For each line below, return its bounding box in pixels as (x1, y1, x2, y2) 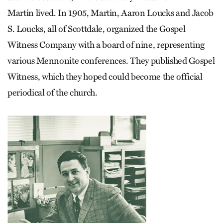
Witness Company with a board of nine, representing (7, 39, 205, 50)
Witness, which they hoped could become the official (7, 71, 203, 82)
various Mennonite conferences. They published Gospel (7, 55, 215, 66)
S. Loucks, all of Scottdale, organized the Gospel (7, 23, 186, 34)
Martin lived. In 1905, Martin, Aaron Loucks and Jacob (7, 7, 214, 18)
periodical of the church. (7, 87, 98, 98)
